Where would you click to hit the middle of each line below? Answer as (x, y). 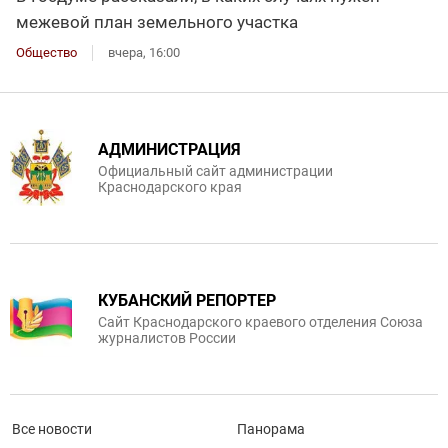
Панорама (271, 428)
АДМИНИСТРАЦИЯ (169, 149)
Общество (46, 52)
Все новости (52, 428)
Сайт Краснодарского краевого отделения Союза (260, 321)
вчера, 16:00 (144, 52)
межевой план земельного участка (157, 21)
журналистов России (167, 337)
